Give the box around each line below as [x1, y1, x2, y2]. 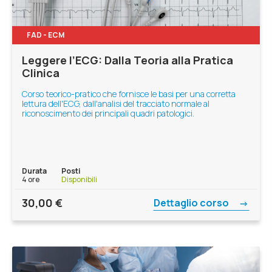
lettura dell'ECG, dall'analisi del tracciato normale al [22, 98, 209, 109]
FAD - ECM [27, 30, 64, 40]
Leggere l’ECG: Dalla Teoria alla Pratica [22, 53, 233, 67]
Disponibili [61, 174, 97, 185]
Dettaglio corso [154, 196, 231, 209]
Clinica [22, 66, 59, 80]
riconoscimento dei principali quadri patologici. [22, 107, 194, 119]
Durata [22, 165, 47, 176]
